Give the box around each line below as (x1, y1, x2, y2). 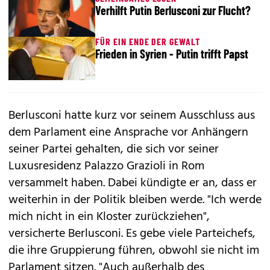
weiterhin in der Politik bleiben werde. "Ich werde (8, 190, 262, 210)
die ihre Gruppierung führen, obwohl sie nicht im (8, 241, 259, 260)
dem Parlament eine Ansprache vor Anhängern (8, 123, 248, 142)
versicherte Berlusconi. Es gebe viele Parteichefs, (8, 224, 256, 243)
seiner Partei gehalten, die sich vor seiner (8, 140, 219, 159)
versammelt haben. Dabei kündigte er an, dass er (8, 174, 257, 193)
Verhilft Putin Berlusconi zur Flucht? (95, 3, 251, 17)
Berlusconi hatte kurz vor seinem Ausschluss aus (8, 106, 255, 125)
